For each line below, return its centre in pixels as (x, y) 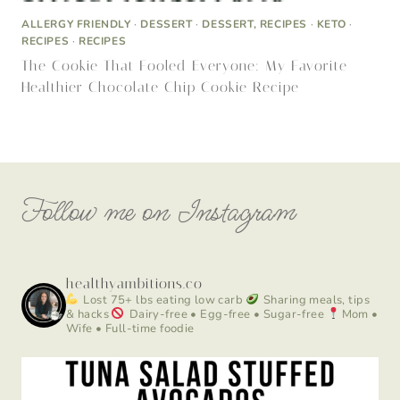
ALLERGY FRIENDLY (76, 24)
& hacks (87, 314)
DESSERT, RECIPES (255, 24)
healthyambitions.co (134, 283)
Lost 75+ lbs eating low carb (162, 300)
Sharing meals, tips (315, 300)
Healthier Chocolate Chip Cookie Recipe (160, 87)
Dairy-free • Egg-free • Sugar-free (225, 314)
